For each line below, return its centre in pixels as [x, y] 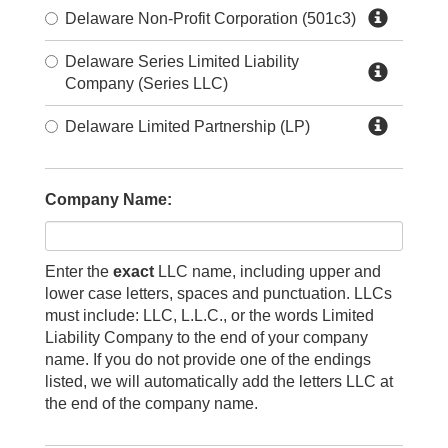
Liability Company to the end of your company [206, 337]
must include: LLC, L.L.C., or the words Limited [209, 315]
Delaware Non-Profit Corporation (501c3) [210, 18]
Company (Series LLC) [146, 83]
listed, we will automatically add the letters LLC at [219, 381]
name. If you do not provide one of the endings [208, 359]
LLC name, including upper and [267, 271]
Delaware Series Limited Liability [182, 61]
